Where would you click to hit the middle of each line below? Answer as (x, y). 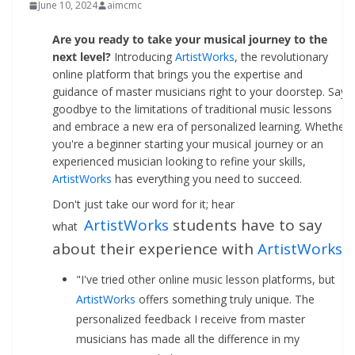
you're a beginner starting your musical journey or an (188, 143)
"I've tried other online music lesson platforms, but (206, 279)
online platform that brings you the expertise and (177, 74)
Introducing (143, 56)
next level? (82, 56)
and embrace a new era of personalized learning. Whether (200, 126)
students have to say (246, 225)
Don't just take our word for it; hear (143, 204)
